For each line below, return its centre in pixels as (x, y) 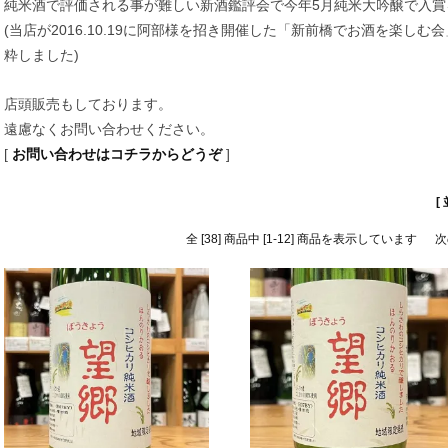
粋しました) (41, 55)
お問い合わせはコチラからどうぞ (117, 154)
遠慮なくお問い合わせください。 (109, 129)
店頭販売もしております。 (88, 104)
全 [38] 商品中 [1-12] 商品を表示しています (303, 239)
